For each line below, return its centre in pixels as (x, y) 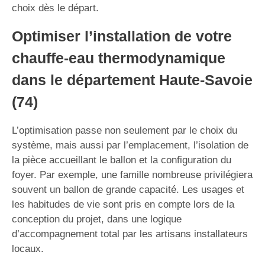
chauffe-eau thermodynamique (119, 58)
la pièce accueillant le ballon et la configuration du (122, 160)
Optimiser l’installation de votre (122, 36)
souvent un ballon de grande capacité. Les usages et (128, 189)
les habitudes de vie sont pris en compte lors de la (123, 204)
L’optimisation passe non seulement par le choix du (125, 130)
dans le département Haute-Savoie (132, 80)
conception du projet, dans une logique (97, 219)
